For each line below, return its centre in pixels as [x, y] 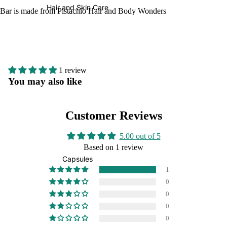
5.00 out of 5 [140, 136]
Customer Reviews [113, 116]
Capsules [78, 159]
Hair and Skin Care [78, 7]
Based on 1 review [113, 147]
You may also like [45, 81]
